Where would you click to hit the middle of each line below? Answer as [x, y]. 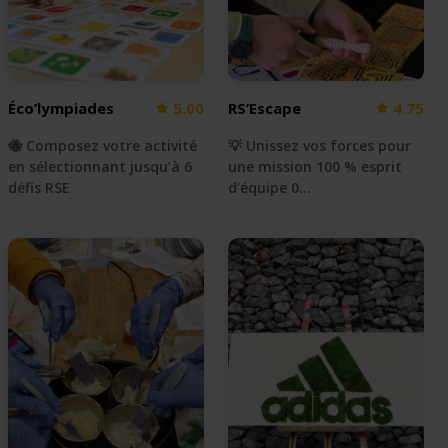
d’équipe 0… [269, 187]
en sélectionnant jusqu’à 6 [100, 166]
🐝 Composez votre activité [102, 145]
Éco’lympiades [61, 107]
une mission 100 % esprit [315, 166]
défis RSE [39, 187]
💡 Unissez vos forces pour [319, 145]
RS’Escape [264, 107]
